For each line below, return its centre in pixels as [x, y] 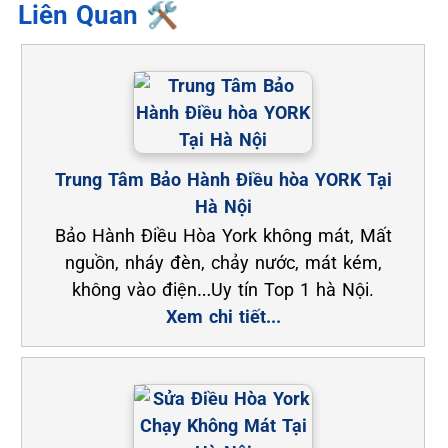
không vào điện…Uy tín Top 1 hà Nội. [223, 289]
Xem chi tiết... [223, 316]
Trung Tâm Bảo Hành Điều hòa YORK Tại [223, 179]
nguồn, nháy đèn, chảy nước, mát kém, [223, 262]
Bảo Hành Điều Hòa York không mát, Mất [223, 235]
